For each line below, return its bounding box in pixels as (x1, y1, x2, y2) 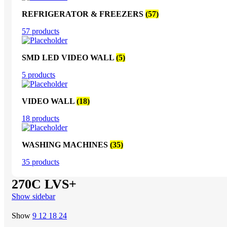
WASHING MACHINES (22, 140, 110, 149)
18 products (22, 114, 59, 123)
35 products (22, 158, 59, 167)
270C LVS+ (12, 177, 77, 192)
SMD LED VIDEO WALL (22, 53, 116, 62)
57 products (22, 27, 59, 36)
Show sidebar (12, 192, 55, 201)
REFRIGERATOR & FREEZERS (22, 10, 145, 19)
